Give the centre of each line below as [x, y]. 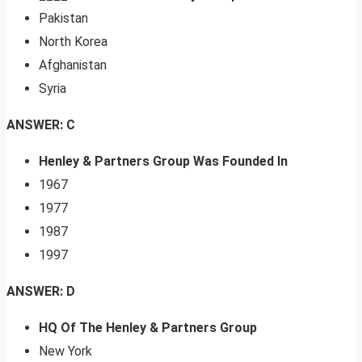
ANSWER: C [41, 125]
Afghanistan [73, 65]
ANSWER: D [41, 292]
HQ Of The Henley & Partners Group [148, 328]
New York [65, 351]
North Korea [73, 42]
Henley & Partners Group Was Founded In [163, 162]
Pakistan [63, 19]
